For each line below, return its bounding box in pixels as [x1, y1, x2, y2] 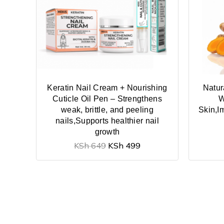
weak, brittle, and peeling [61, 105, 153, 114]
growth [94, 127, 120, 136]
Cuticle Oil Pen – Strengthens [52, 94, 162, 103]
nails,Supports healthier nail [55, 116, 159, 125]
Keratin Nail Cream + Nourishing [47, 83, 167, 92]
